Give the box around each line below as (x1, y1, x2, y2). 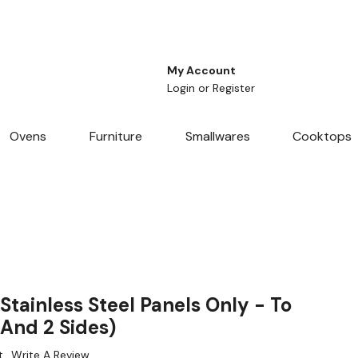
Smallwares (185, 128, 250, 145)
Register (213, 81, 255, 96)
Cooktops (292, 128, 352, 145)
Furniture (89, 128, 142, 145)
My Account (167, 63, 236, 78)
